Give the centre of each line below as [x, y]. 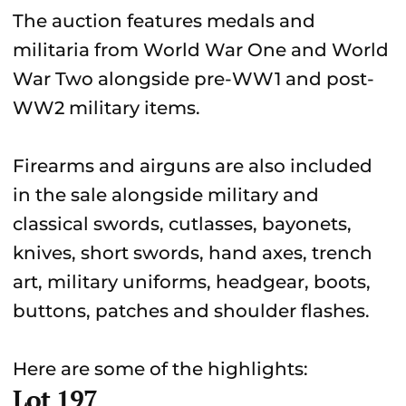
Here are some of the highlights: [160, 369]
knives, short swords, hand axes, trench [193, 253]
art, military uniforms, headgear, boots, [192, 282]
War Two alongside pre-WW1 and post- [193, 79]
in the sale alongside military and [166, 195]
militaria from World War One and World [201, 50]
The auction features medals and [164, 21]
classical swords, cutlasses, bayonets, [182, 224]
